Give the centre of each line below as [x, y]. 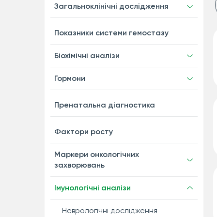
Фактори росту [83, 132]
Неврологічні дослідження [109, 210]
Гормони [70, 78]
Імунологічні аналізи [92, 188]
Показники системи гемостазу [111, 33]
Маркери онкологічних [96, 154]
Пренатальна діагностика [104, 105]
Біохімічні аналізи [87, 55]
